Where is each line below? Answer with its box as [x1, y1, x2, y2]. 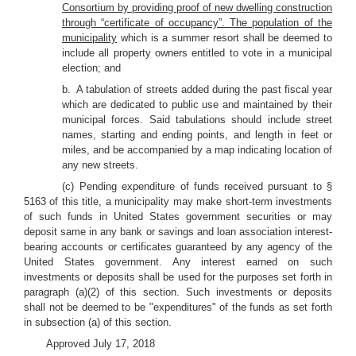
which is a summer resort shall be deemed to [117, 32, 332, 44]
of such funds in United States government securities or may [24, 211, 332, 222]
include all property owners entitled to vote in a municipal [62, 47, 332, 59]
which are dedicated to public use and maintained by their [62, 99, 332, 110]
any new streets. [62, 159, 138, 171]
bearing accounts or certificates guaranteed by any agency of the [24, 241, 332, 253]
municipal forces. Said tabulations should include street [62, 114, 332, 126]
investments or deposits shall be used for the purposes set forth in [24, 271, 332, 283]
